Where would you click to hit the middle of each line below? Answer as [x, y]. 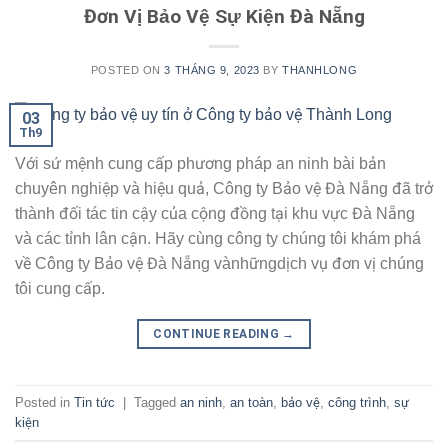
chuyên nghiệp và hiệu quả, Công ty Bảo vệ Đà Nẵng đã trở [224, 189]
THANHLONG [320, 69]
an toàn [251, 402]
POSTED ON [127, 69]
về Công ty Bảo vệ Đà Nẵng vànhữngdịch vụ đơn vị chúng [219, 264]
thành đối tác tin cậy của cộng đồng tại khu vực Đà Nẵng [215, 214]
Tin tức [94, 402]
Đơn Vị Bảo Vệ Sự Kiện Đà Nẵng [224, 16]
